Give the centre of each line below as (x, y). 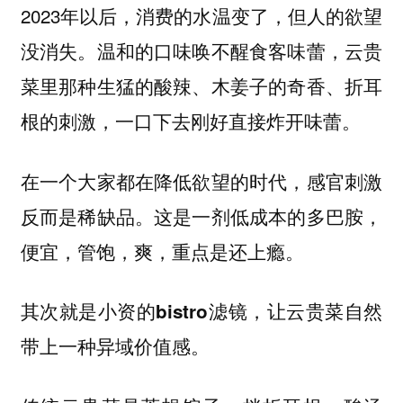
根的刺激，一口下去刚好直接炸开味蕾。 (190, 121)
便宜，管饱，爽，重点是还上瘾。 (162, 251)
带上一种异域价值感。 (115, 346)
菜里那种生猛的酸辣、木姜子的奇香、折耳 (201, 86)
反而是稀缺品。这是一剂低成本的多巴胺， (201, 216)
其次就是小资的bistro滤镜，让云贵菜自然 (201, 311)
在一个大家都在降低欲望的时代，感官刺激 (201, 181)
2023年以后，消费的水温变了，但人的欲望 (201, 16)
